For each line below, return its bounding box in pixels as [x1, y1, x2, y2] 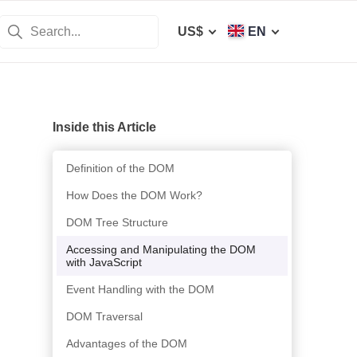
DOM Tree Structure [66, 216, 168, 229]
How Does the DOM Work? [66, 189, 202, 202]
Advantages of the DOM [66, 337, 187, 351]
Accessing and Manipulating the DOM [66, 243, 256, 257]
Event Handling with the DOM [66, 283, 214, 296]
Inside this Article [53, 120, 156, 135]
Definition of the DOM [66, 162, 175, 175]
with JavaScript [66, 256, 142, 269]
